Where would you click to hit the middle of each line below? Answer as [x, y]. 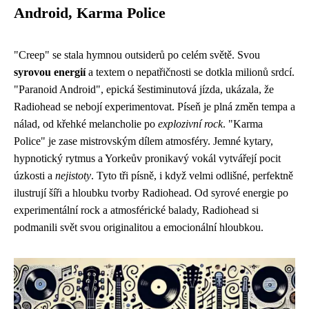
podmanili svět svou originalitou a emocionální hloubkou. [139, 227]
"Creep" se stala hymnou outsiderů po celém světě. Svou [137, 55]
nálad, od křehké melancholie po [86, 124]
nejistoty [73, 176]
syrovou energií [50, 72]
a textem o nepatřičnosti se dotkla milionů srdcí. [190, 72]
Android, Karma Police [90, 13]
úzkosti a [34, 176]
